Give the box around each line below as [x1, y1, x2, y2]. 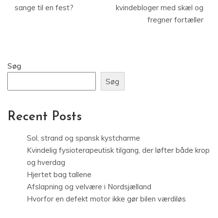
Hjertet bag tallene [27, 170, 91, 180]
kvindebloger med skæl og [116, 3, 203, 12]
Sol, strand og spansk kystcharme [27, 133, 140, 143]
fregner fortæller [147, 15, 203, 24]
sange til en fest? [15, 3, 73, 12]
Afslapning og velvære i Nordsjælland [27, 182, 151, 192]
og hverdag [27, 158, 65, 167]
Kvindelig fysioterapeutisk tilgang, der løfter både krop [27, 145, 210, 155]
